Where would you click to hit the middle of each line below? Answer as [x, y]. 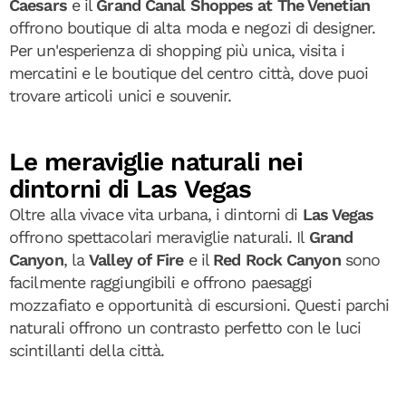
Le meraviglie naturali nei [156, 162]
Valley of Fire [136, 260]
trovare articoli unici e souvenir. [121, 96]
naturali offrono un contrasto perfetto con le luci [185, 328]
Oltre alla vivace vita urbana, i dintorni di [156, 214]
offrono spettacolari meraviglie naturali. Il [159, 237]
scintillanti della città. [87, 350]
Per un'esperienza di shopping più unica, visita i [177, 50]
